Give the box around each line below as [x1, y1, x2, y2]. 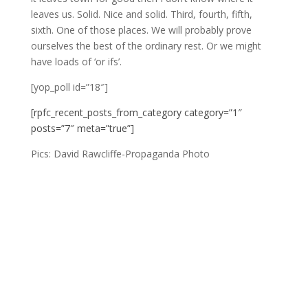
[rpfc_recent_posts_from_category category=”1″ [30, 106, 242, 120]
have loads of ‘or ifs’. [30, 55, 122, 69]
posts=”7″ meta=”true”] [30, 122, 134, 135]
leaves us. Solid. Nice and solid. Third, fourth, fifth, [30, 8, 252, 21]
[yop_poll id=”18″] [30, 80, 108, 94]
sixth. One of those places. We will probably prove [30, 23, 252, 37]
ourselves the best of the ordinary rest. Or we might [30, 39, 261, 53]
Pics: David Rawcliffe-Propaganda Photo [30, 147, 210, 161]
